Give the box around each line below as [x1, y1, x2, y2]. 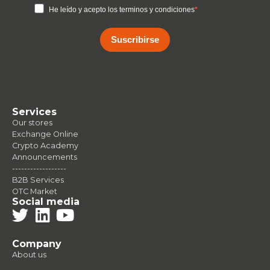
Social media [12, 195, 80, 207]
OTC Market [12, 186, 57, 196]
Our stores [12, 118, 52, 127]
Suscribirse [111, 34, 159, 45]
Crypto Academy [12, 140, 78, 150]
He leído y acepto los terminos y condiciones [49, 5, 195, 14]
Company [12, 237, 61, 250]
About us [12, 250, 46, 259]
